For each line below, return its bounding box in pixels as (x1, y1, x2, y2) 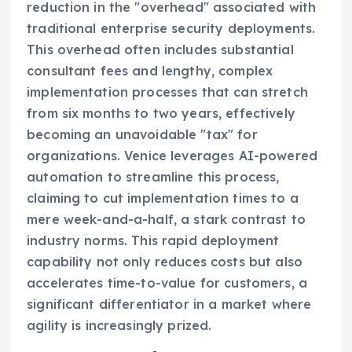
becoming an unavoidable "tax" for (27, 126, 258, 142)
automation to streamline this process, (27, 168, 280, 185)
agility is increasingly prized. (27, 317, 212, 333)
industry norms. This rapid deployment (27, 232, 280, 248)
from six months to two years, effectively (27, 104, 295, 121)
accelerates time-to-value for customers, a (27, 274, 307, 291)
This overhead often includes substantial (27, 41, 294, 57)
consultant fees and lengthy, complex (27, 62, 273, 79)
